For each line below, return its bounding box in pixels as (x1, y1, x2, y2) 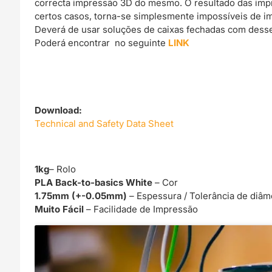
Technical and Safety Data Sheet (35, 118, 174, 130)
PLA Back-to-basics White (35, 176, 155, 188)
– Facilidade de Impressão (86, 203, 199, 215)
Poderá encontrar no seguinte (35, 37, 169, 49)
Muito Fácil (35, 203, 87, 215)
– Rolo (49, 163, 76, 175)
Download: (35, 104, 83, 117)
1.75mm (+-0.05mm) (35, 189, 127, 202)
